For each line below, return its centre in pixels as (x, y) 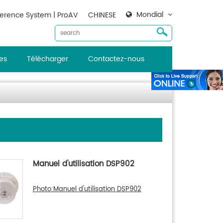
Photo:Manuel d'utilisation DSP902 (87, 189)
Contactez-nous (116, 59)
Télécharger (47, 59)
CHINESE (102, 15)
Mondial (150, 15)
